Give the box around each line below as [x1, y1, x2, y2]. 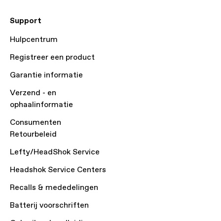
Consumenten [10, 117, 61, 128]
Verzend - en [10, 88, 56, 98]
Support [10, 16, 41, 26]
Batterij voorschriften [10, 200, 89, 211]
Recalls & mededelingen [10, 183, 98, 193]
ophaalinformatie [10, 100, 73, 110]
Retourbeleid [10, 129, 57, 140]
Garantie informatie [10, 70, 83, 80]
